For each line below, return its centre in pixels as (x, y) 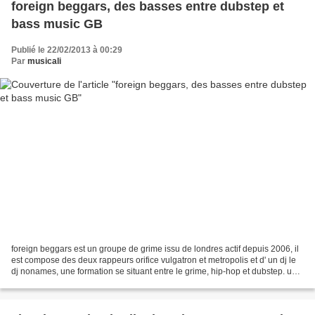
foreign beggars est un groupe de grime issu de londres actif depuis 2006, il (155, 249)
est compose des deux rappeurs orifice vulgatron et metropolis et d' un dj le (154, 261)
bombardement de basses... (64, 283)
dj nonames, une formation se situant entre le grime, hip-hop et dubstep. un (154, 272)
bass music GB (57, 24)
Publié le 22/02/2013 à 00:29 (67, 50)
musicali (44, 61)
